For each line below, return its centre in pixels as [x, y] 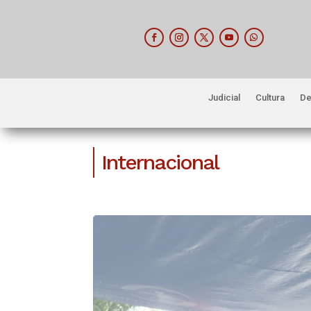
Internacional [160, 162]
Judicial [225, 98]
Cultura [270, 98]
